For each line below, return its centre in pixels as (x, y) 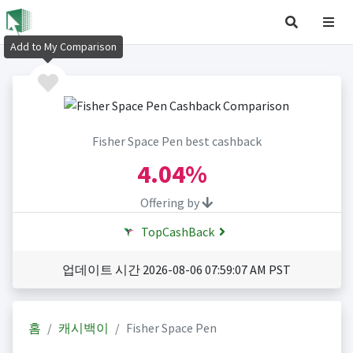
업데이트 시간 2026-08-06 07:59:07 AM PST (176, 270)
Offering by (171, 203)
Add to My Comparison (63, 47)
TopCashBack (176, 232)
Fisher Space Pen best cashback (176, 141)
